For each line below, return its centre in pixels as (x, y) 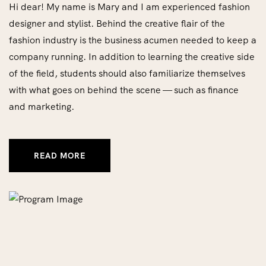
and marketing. (42, 107)
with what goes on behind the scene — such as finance (124, 90)
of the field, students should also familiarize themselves (127, 73)
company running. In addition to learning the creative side (132, 57)
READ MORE (60, 156)
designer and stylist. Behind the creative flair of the (117, 23)
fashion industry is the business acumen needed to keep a (133, 40)
